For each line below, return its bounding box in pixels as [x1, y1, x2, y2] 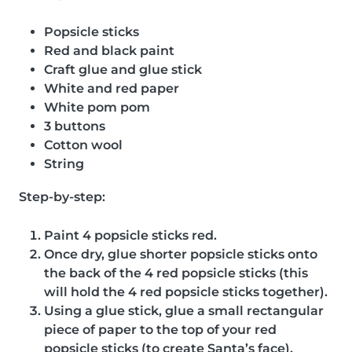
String [44, 156, 84, 171]
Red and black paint [44, 42, 174, 58]
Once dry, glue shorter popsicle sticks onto [44, 246, 317, 262]
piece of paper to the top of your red [44, 321, 277, 337]
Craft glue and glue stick [44, 61, 202, 77]
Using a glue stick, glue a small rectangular [44, 302, 324, 318]
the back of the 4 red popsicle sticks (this [44, 265, 308, 280]
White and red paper [44, 80, 179, 96]
